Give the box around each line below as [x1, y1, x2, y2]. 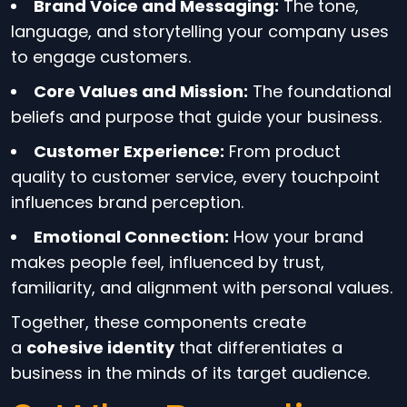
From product [224, 140, 341, 163]
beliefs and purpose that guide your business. [11, 105, 382, 128]
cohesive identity [26, 336, 174, 359]
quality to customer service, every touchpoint [11, 165, 380, 188]
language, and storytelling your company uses [11, 20, 389, 43]
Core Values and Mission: [34, 80, 248, 103]
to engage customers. [11, 45, 191, 68]
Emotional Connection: [34, 225, 229, 248]
